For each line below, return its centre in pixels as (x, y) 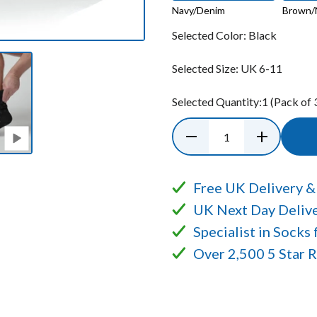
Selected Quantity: (217, 102)
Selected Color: (210, 35)
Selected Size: (206, 69)
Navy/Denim (198, 11)
